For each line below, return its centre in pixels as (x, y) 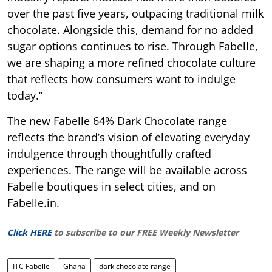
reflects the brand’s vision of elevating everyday (128, 137)
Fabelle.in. (33, 202)
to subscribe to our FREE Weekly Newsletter (146, 232)
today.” (25, 95)
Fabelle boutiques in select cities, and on (111, 186)
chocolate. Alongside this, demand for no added (130, 29)
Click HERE (29, 232)
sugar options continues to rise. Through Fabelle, (133, 46)
